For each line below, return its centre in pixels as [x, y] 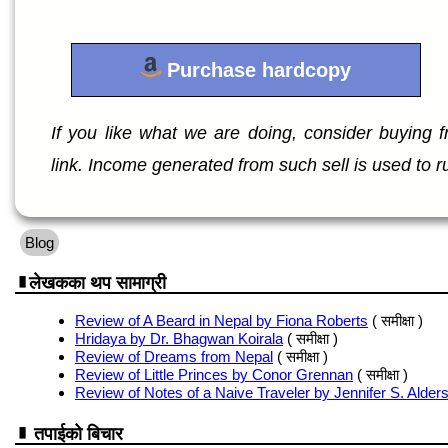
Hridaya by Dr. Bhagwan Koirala [179, 338]
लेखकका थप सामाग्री [97, 283]
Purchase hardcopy [256, 69]
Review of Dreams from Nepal [174, 356]
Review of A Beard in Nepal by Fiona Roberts [221, 320]
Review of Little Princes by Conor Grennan [214, 374]
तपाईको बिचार [76, 434]
